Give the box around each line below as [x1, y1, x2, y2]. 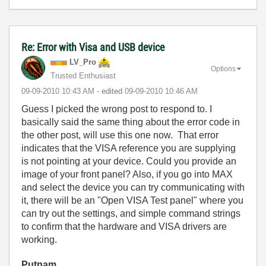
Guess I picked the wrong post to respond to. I [21, 104, 212, 114]
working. [21, 235, 57, 245]
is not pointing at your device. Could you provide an [21, 156, 236, 166]
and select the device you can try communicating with [21, 182, 245, 192]
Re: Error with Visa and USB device [21, 41, 164, 53]
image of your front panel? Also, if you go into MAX [21, 169, 233, 179]
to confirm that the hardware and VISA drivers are [21, 221, 227, 232]
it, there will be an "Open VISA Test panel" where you [21, 195, 243, 205]
